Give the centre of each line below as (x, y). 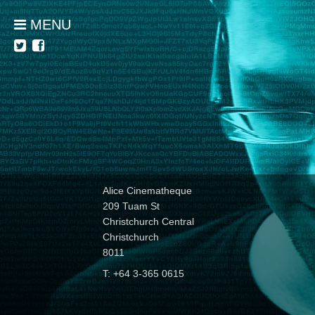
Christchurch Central (149, 221)
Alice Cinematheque (148, 191)
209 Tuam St (131, 206)
